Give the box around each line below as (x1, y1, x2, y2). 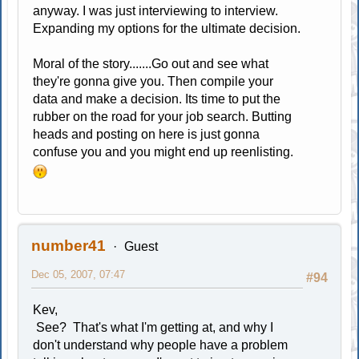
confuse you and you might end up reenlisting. (33, 144, 297, 159)
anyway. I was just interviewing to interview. (33, 3, 279, 18)
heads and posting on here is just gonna (33, 127, 260, 141)
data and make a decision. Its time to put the (33, 91, 281, 106)
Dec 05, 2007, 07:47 (31, 268, 126, 280)
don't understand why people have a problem (33, 337, 288, 352)
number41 (31, 236, 107, 254)
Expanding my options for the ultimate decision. (33, 21, 301, 35)
